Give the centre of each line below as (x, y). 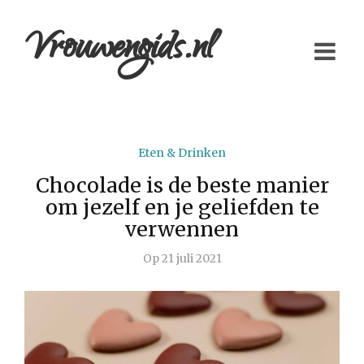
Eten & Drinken (182, 153)
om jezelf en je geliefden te (182, 207)
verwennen (182, 229)
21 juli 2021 (190, 258)
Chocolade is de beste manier (182, 185)
